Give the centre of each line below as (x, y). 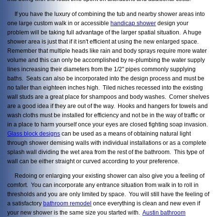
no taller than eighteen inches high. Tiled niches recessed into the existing (105, 87)
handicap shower (133, 23)
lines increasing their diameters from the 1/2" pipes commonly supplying (101, 69)
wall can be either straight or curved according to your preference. (93, 161)
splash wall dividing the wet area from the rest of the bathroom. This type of (106, 152)
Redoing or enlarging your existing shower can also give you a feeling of (106, 176)
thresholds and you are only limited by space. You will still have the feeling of (108, 194)
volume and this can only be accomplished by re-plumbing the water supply (106, 60)
